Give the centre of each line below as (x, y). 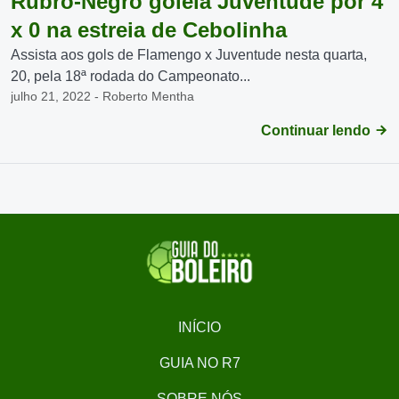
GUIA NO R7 (199, 363)
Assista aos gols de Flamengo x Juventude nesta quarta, (189, 55)
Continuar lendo (318, 130)
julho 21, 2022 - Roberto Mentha (102, 96)
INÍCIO (199, 327)
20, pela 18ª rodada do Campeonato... (130, 76)
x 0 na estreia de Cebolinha (149, 30)
